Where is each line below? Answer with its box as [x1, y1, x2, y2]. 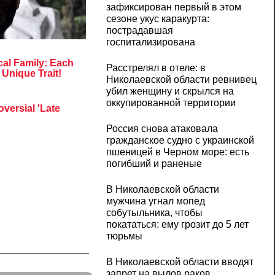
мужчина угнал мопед [106, 196, 205, 207]
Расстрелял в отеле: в [106, 63, 206, 74]
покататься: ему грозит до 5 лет [106, 219, 249, 230]
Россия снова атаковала [106, 123, 218, 134]
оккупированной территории [106, 98, 236, 109]
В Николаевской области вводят [106, 257, 254, 268]
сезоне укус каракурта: [106, 14, 209, 25]
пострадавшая [106, 25, 173, 36]
